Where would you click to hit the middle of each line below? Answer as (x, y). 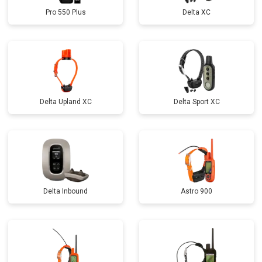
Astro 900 (196, 191)
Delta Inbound (65, 191)
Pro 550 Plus (65, 12)
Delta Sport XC (196, 102)
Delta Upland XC (65, 102)
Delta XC (196, 12)
